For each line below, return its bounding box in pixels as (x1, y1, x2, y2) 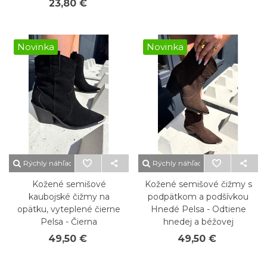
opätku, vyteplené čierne (17, 204, 120, 215)
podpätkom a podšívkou (148, 191, 249, 202)
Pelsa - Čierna (41, 216, 97, 227)
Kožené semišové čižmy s (144, 179, 252, 190)
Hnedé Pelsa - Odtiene (150, 204, 246, 215)
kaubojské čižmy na (28, 191, 110, 202)
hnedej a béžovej (163, 216, 234, 227)
